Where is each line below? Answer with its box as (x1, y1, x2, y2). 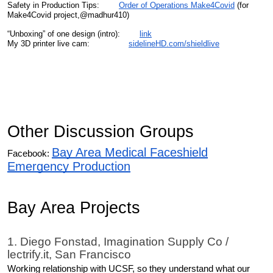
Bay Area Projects (7, 199, 140, 218)
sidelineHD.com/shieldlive (129, 38, 219, 48)
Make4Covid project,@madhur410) (7, 10, 129, 20)
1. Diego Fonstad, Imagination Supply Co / (7, 235, 229, 248)
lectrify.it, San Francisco (7, 247, 131, 261)
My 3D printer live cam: (7, 38, 129, 48)
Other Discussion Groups (7, 122, 194, 141)
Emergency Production (7, 160, 130, 174)
